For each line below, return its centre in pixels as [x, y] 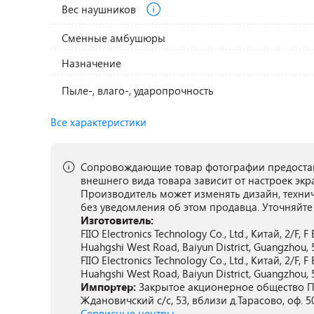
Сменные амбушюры [114, 38]
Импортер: [110, 287]
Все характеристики [98, 122]
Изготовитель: [117, 220]
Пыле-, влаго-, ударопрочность [138, 90]
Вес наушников [101, 9]
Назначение [92, 63]
